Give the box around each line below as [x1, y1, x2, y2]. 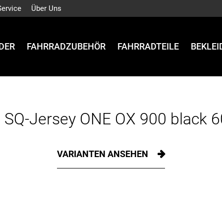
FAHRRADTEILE [117, 41, 179, 52]
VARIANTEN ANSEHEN [57, 149, 150, 159]
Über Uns [31, 4, 61, 13]
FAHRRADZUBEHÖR [27, 41, 106, 52]
